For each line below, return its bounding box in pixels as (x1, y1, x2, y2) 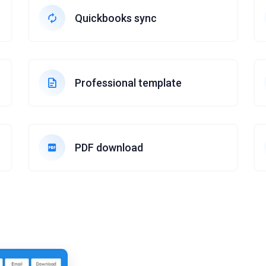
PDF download (75, 141, 143, 154)
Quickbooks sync (75, 12, 157, 24)
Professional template (75, 77, 182, 89)
